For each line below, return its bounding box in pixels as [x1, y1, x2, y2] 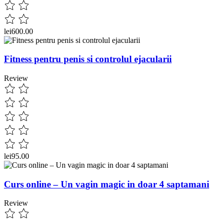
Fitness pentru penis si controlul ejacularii [4, 54, 172, 65]
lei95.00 [4, 151, 29, 160]
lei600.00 [4, 27, 33, 36]
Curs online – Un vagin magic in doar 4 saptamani [4, 179, 209, 189]
